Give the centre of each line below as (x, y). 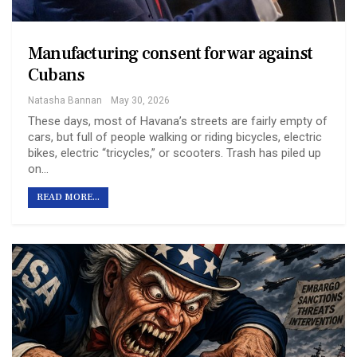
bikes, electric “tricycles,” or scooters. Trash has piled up (175, 153)
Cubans (57, 75)
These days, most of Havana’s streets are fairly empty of (178, 122)
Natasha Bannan (65, 101)
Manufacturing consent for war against (171, 54)
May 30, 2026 (140, 101)
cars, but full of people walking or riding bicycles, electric (175, 137)
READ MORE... (68, 198)
